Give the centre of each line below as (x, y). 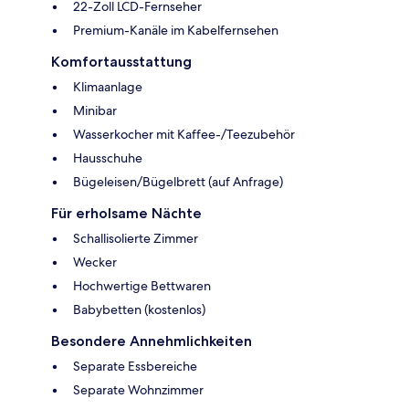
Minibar (95, 110)
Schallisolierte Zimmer (136, 238)
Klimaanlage (108, 86)
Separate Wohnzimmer (138, 389)
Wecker (95, 262)
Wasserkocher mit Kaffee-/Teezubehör (184, 134)
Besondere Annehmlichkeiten (152, 341)
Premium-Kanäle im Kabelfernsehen (176, 30)
